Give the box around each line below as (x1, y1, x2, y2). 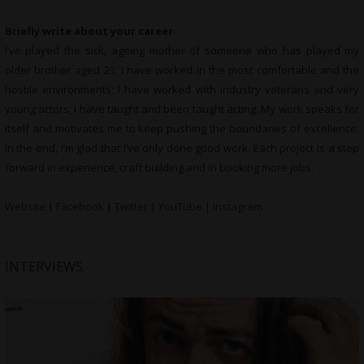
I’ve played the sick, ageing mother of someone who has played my (4, 43, 360, 58)
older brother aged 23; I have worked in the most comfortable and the (4, 63, 360, 78)
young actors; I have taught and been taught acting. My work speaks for (4, 102, 360, 117)
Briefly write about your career (4, 24, 173, 39)
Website (4, 199, 45, 214)
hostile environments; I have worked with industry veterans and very (4, 82, 360, 97)
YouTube (158, 199, 202, 214)
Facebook (55, 199, 104, 214)
